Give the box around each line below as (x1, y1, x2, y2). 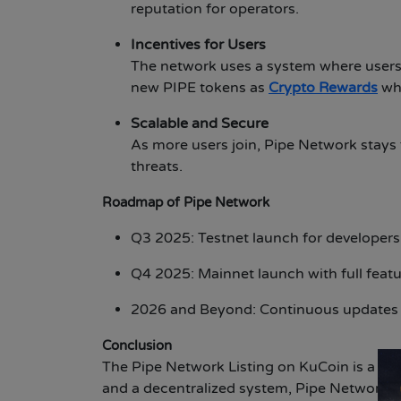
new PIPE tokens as (131, 79, 269, 98)
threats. (131, 158, 183, 176)
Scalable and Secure (131, 115, 269, 133)
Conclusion (102, 337, 172, 354)
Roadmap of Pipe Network (102, 194, 269, 211)
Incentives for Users (131, 36, 266, 55)
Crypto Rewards (269, 79, 378, 98)
